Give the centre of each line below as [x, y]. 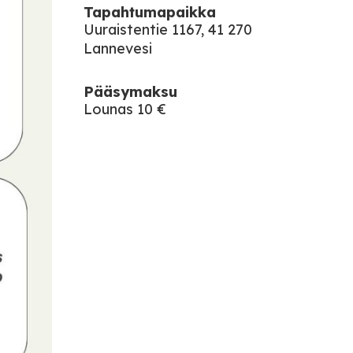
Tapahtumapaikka [150, 12]
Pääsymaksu [130, 92]
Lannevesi [118, 48]
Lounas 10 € [125, 109]
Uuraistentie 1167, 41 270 [168, 30]
